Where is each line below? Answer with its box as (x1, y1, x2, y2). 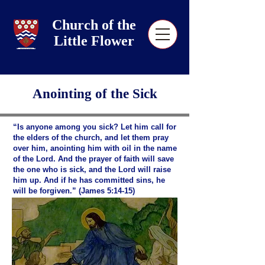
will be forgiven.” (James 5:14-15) (13, 186, 135, 195)
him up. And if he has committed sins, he (13, 176, 165, 185)
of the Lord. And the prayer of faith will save (13, 154, 174, 163)
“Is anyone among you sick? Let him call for (13, 122, 176, 131)
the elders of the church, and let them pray (13, 133, 169, 142)
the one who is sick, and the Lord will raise (13, 165, 171, 174)
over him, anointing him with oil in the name (13, 144, 177, 153)
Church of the (52, 17, 136, 33)
